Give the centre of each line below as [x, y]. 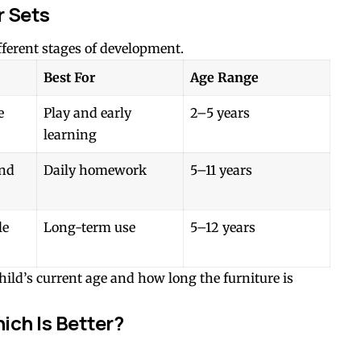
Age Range [224, 78]
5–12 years [223, 228]
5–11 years [221, 170]
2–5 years [220, 113]
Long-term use [89, 228]
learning [70, 135]
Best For [69, 78]
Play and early [87, 113]
